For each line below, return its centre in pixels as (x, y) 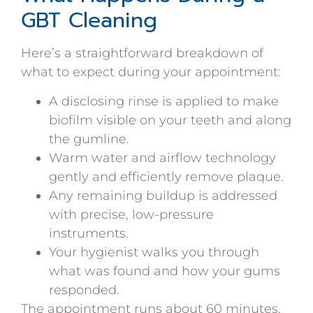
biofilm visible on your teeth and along (170, 120)
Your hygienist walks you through (154, 252)
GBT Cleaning (89, 21)
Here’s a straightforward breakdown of (142, 53)
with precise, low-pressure (131, 214)
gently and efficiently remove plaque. (166, 176)
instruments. (89, 233)
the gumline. (89, 139)
